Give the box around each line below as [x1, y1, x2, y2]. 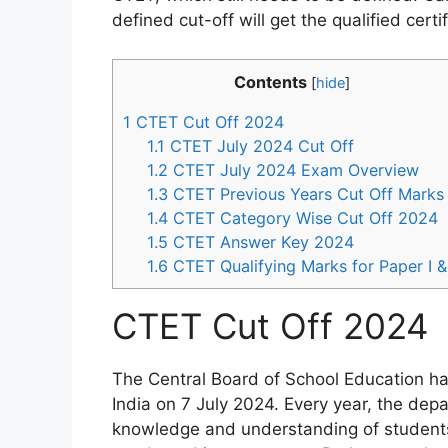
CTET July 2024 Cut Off [165, 135, 355, 156]
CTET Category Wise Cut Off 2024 [168, 207, 439, 228]
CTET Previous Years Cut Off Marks [168, 183, 445, 204]
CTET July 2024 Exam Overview [168, 159, 420, 180]
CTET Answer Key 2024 [168, 231, 355, 252]
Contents [234, 71, 307, 92]
